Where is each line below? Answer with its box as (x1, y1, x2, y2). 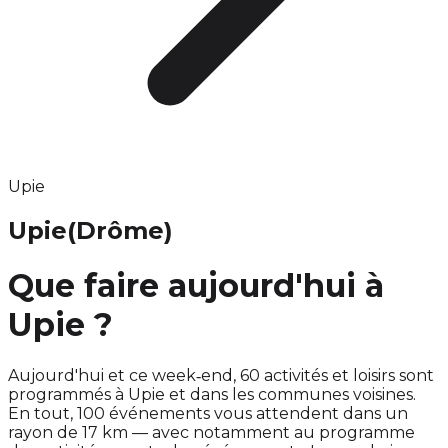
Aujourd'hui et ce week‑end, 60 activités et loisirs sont (8, 365, 434, 385)
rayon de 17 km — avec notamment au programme (8, 422, 415, 442)
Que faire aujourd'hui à (8, 266, 384, 306)
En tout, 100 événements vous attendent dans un (8, 403, 408, 423)
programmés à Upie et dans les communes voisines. (8, 384, 416, 404)
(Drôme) (67, 215, 173, 245)
